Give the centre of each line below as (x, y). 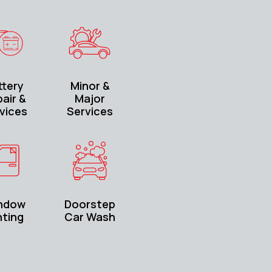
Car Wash (90, 217)
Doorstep (90, 204)
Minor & (90, 86)
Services (90, 111)
